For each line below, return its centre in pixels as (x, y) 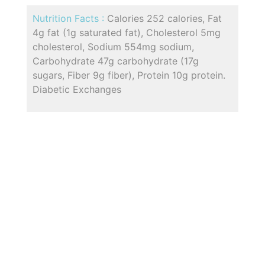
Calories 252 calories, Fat (164, 19)
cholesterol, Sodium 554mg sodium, (113, 47)
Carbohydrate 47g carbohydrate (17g (116, 61)
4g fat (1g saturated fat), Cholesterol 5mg (127, 33)
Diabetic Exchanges (77, 90)
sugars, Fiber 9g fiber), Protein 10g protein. (129, 75)
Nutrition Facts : (70, 19)
